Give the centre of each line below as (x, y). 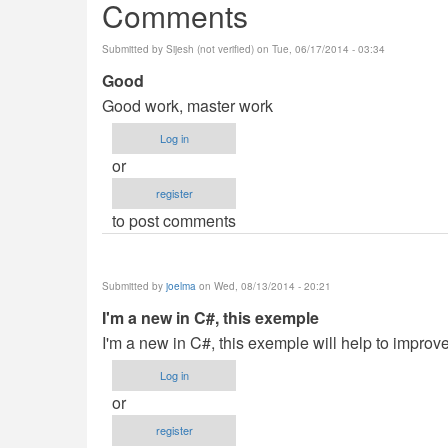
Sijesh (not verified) (210, 48)
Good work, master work (187, 105)
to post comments (174, 220)
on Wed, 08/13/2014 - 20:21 (263, 285)
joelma (181, 285)
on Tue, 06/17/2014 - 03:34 (319, 48)
